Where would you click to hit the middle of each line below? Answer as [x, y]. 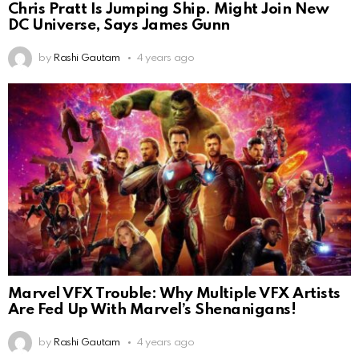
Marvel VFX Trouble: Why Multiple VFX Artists [174, 293]
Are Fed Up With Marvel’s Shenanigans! [152, 309]
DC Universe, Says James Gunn [119, 25]
